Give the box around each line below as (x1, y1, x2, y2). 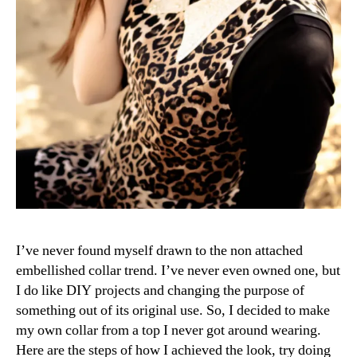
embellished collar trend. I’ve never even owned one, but (16, 261, 340, 280)
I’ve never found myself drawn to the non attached (16, 241, 303, 261)
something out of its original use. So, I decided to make (16, 301, 330, 320)
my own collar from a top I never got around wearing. (16, 321, 321, 340)
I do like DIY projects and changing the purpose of (16, 281, 304, 300)
